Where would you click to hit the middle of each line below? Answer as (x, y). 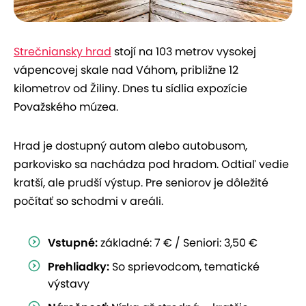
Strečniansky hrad (62, 51)
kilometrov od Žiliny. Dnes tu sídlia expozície (130, 88)
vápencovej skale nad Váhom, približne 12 (126, 70)
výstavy (69, 283)
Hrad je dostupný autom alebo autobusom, (130, 145)
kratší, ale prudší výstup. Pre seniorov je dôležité (141, 182)
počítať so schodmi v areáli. (88, 201)
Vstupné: (73, 242)
